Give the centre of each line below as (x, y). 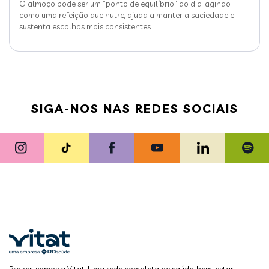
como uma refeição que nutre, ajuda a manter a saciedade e (127, 15)
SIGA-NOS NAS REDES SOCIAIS (134, 108)
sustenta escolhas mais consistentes (85, 26)
